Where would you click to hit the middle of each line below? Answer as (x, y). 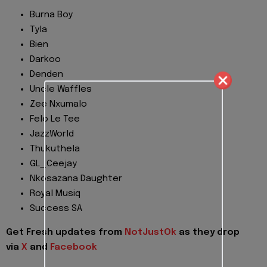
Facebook (74, 248)
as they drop (209, 233)
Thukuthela (55, 149)
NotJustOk (152, 233)
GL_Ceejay (53, 164)
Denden (46, 74)
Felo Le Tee (55, 119)
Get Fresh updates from (65, 233)
